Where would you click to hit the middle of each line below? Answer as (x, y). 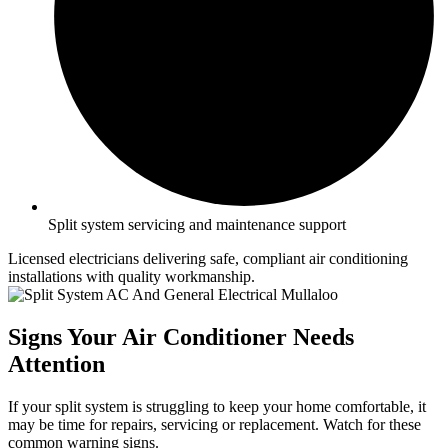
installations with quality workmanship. (131, 276)
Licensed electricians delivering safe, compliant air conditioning (208, 258)
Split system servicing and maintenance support (197, 224)
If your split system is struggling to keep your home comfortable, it (217, 406)
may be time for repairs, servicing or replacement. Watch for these (214, 424)
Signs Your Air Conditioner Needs (181, 336)
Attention (56, 363)
